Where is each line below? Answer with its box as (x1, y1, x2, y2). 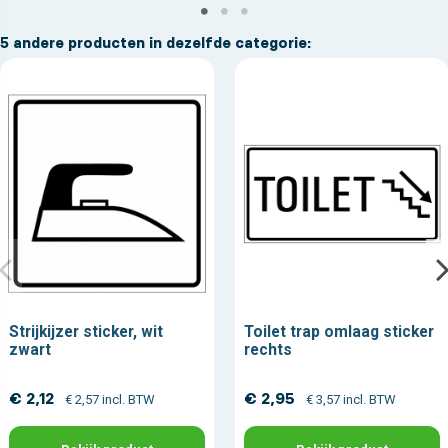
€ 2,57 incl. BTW (64, 391, 155, 407)
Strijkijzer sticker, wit (8, 323, 163, 342)
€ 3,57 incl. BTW (305, 391, 396, 407)
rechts (243, 341, 292, 360)
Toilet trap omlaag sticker (243, 323, 434, 342)
